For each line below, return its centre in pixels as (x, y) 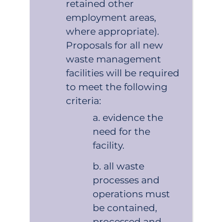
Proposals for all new (115, 45)
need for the (122, 132)
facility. (109, 146)
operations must (132, 194)
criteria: (84, 101)
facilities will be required (123, 73)
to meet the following (117, 87)
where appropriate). (113, 31)
